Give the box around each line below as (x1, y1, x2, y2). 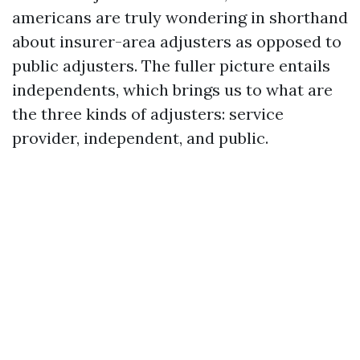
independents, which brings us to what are (12, 80, 333, 100)
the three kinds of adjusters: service (12, 104, 284, 124)
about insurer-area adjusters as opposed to (12, 31, 342, 51)
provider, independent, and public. (12, 128, 268, 148)
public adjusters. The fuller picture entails (12, 55, 330, 76)
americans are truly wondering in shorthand (12, 7, 348, 27)
